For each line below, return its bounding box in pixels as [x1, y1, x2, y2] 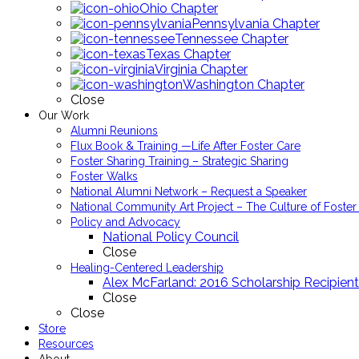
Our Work [38, 109, 89, 122]
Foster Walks [71, 170, 138, 183]
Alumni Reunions [71, 124, 158, 137]
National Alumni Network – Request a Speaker [71, 185, 307, 198]
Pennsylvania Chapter [192, 16, 320, 31]
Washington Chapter [183, 77, 305, 92]
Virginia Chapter [155, 62, 248, 77]
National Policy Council [103, 229, 239, 244]
